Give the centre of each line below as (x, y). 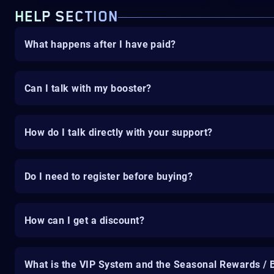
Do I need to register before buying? (109, 176)
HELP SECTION (66, 17)
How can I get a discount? (84, 220)
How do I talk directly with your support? (119, 132)
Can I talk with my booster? (88, 88)
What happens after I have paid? (100, 44)
